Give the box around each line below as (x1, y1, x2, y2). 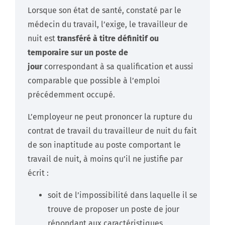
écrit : (28, 168, 49, 178)
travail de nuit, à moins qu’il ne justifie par (28, 154, 183, 164)
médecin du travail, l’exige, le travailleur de (28, 19, 188, 29)
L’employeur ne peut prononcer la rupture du (28, 111, 192, 122)
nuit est (28, 33, 57, 43)
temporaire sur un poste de (28, 47, 128, 57)
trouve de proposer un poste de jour (48, 204, 179, 214)
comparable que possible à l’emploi (28, 75, 160, 85)
